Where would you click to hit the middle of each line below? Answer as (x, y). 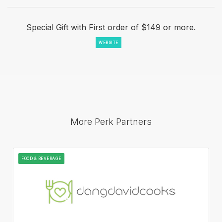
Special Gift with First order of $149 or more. (111, 27)
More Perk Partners (111, 121)
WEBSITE (109, 42)
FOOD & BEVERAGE (41, 158)
